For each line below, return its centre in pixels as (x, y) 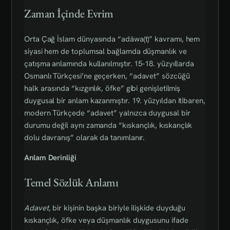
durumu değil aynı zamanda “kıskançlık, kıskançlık (108, 125)
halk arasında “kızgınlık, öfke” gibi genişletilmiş (102, 88)
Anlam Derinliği (50, 157)
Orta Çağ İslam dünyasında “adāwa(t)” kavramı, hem (112, 39)
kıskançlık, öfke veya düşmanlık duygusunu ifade (106, 220)
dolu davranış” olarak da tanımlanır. (85, 137)
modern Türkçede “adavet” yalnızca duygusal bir (107, 113)
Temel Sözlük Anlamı (71, 183)
